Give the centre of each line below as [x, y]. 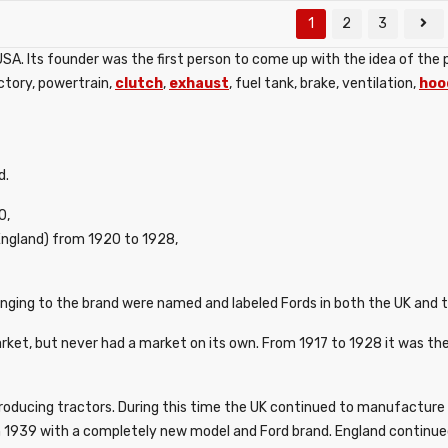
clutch [139, 83]
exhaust [199, 83]
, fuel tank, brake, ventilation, [324, 83]
